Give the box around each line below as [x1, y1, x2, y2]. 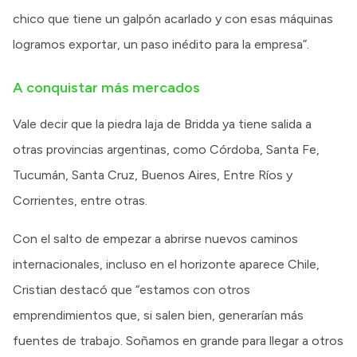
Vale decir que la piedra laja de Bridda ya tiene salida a [13, 116, 312, 131]
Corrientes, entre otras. [13, 192, 147, 208]
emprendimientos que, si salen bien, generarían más [13, 307, 304, 323]
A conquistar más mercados [13, 78, 200, 96]
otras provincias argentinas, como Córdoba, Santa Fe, [13, 141, 320, 157]
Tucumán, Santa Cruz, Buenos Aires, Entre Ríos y [13, 167, 292, 182]
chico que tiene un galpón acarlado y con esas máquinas [13, 10, 333, 26]
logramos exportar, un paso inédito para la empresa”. [13, 36, 309, 52]
